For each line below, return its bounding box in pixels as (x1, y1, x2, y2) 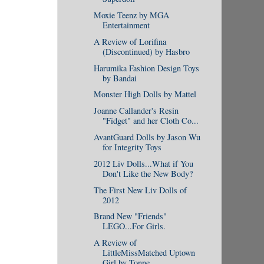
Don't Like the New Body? (102, 167, 193, 179)
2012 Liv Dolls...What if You (93, 157, 193, 169)
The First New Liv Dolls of (93, 184, 187, 196)
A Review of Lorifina (93, 35, 166, 47)
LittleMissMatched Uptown (102, 247, 195, 259)
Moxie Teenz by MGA (93, 9, 169, 21)
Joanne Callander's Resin (93, 105, 179, 117)
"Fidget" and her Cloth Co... (102, 115, 199, 127)
